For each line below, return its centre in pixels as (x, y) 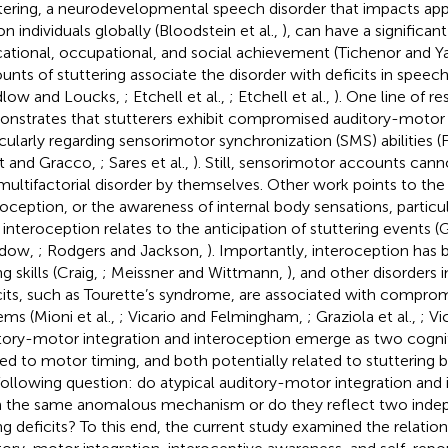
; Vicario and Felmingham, (212, 316)
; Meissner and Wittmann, (194, 272)
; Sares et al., (146, 162)
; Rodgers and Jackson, (122, 250)
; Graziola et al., (363, 316)
